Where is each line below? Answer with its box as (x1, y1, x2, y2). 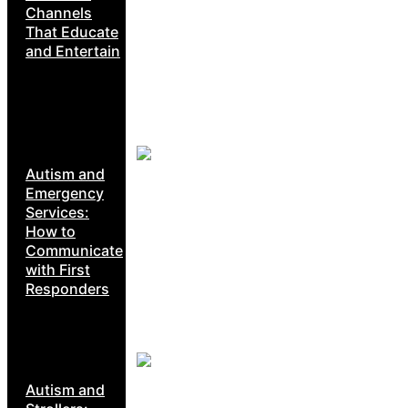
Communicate (25, 240, 123, 260)
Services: (25, 202, 89, 221)
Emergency (25, 183, 104, 202)
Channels (25, 4, 92, 23)
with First (25, 260, 90, 279)
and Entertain (25, 42, 120, 61)
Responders (25, 279, 109, 298)
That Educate (25, 23, 118, 42)
